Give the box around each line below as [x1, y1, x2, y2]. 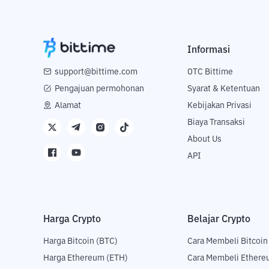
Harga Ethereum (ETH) [43, 254, 128, 263]
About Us [187, 135, 222, 144]
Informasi [187, 45, 230, 55]
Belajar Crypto [187, 214, 250, 225]
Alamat [55, 101, 81, 110]
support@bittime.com [55, 68, 138, 77]
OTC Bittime [187, 68, 233, 77]
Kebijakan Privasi [187, 101, 252, 110]
